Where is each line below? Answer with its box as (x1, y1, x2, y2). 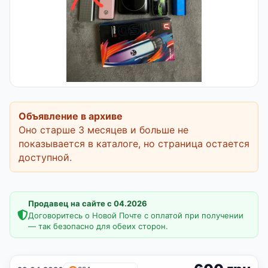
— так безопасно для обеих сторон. (28, 221, 168, 231)
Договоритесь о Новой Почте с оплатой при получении (28, 211, 243, 220)
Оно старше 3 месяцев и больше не (19, 124, 188, 136)
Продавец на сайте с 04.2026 (28, 199, 147, 208)
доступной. (19, 151, 72, 163)
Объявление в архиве (19, 110, 123, 122)
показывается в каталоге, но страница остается (19, 138, 249, 150)
